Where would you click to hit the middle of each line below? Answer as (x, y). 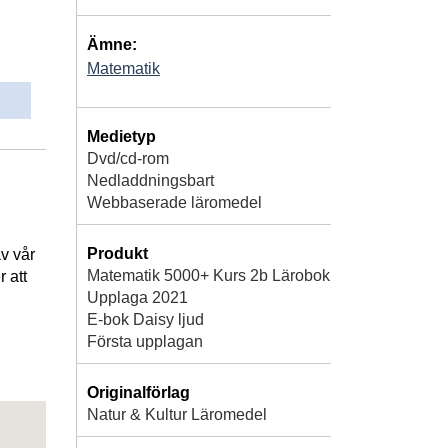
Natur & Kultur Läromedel (177, 414)
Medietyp (121, 136)
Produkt (117, 253)
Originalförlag (138, 392)
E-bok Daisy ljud (145, 319)
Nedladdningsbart (150, 180)
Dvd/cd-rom (128, 158)
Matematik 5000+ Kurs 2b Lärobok (208, 275)
